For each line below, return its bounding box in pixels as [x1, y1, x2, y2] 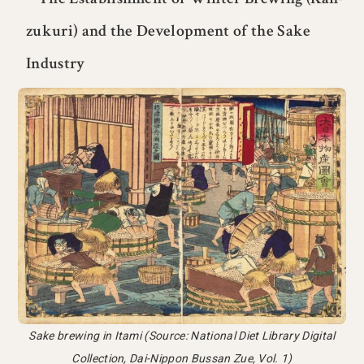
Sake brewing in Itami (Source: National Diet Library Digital [28, 328, 336, 342]
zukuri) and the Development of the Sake [26, 20, 311, 42]
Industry [26, 53, 85, 75]
